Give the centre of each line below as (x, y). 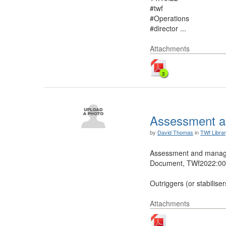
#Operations (169, 18)
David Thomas (175, 132)
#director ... (168, 28)
